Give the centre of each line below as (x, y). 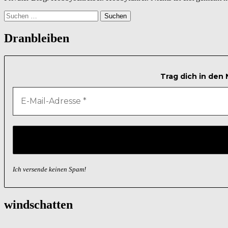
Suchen (16, 15)
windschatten (38, 204)
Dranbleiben (37, 38)
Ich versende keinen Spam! (49, 169)
